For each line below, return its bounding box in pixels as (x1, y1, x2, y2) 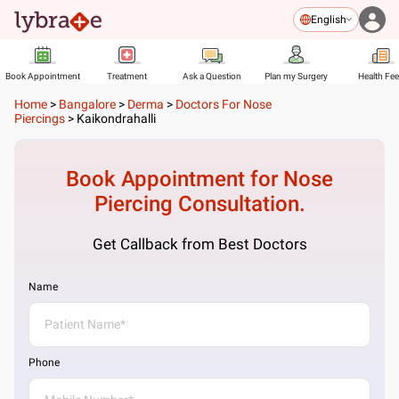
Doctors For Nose (175, 97, 272, 111)
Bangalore (59, 97, 116, 111)
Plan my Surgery (265, 71, 328, 81)
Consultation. (172, 191, 305, 216)
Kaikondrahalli (77, 111, 156, 126)
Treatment (107, 71, 147, 81)
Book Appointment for (66, 167, 283, 191)
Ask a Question (182, 71, 241, 81)
